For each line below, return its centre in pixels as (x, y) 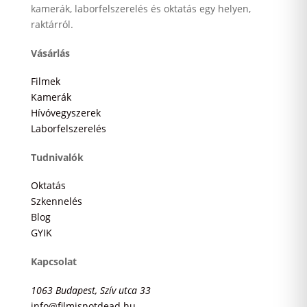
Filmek (45, 82)
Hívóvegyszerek (65, 113)
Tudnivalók (57, 157)
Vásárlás (50, 53)
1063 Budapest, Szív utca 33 (90, 290)
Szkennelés (56, 201)
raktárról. (52, 24)
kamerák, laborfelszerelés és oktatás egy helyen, (140, 9)
